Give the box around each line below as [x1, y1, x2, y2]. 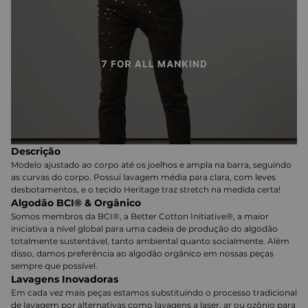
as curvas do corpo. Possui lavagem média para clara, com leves [11, 171, 276, 182]
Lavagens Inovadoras [11, 272, 118, 285]
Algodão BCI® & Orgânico [11, 196, 141, 209]
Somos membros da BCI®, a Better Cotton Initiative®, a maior [11, 210, 269, 221]
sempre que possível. [11, 260, 98, 271]
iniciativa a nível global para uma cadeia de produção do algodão [11, 223, 278, 234]
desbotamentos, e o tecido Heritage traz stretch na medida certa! [11, 184, 280, 195]
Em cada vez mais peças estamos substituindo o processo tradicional [11, 287, 297, 298]
